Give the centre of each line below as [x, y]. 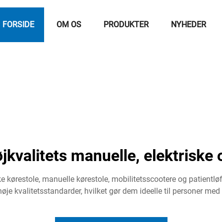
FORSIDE [18, 25]
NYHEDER [189, 25]
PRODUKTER [126, 25]
